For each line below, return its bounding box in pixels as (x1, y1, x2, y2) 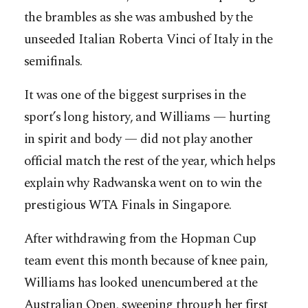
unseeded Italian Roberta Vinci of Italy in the (24, 30, 273, 50)
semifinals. (24, 52, 82, 72)
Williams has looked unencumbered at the (24, 273, 258, 294)
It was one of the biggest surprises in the (24, 85, 246, 106)
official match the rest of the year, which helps (24, 151, 276, 172)
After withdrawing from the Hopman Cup (24, 229, 256, 250)
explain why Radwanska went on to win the (24, 173, 262, 194)
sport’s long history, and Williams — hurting (24, 107, 271, 128)
